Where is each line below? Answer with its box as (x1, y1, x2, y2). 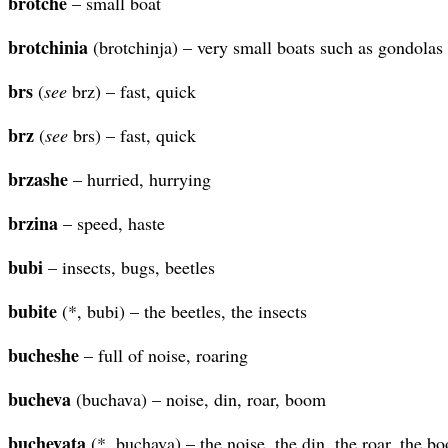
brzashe (8, 165, 68, 192)
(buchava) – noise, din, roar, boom (71, 386, 326, 411)
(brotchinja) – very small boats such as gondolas (88, 34, 443, 59)
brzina (8, 209, 58, 236)
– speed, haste (58, 210, 165, 235)
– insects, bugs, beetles (43, 254, 215, 279)
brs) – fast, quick (68, 122, 196, 147)
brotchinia (8, 33, 88, 60)
